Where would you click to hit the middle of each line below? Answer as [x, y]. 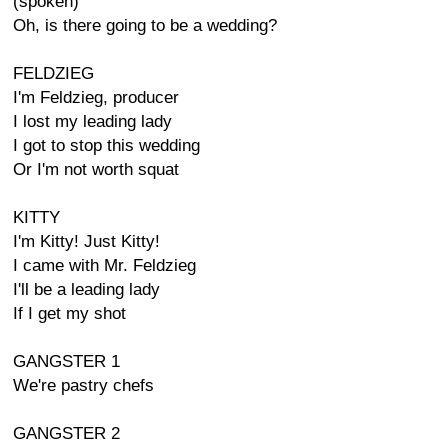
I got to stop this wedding [106, 145]
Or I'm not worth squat [96, 169]
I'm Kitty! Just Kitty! [86, 241]
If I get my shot [69, 313]
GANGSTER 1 [66, 361]
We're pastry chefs [83, 385]
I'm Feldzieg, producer [96, 97]
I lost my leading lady [92, 121]
